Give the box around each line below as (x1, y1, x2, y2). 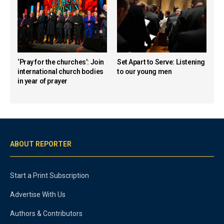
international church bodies (17, 67, 103, 76)
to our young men (117, 67, 172, 76)
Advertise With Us (10, 190, 65, 199)
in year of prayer (17, 77, 67, 85)
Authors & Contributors (10, 209, 82, 218)
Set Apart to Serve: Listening (117, 58, 205, 66)
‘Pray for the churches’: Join (17, 58, 104, 66)
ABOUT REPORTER (10, 140, 71, 148)
